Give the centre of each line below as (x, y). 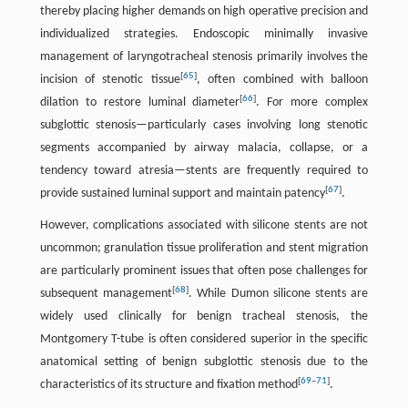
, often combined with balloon (282, 80)
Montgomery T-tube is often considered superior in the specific (204, 339)
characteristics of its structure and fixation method (168, 385)
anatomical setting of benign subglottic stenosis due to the (204, 362)
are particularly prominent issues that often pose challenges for (204, 271)
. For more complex (312, 102)
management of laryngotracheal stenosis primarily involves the (204, 57)
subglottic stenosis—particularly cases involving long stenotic (204, 125)
